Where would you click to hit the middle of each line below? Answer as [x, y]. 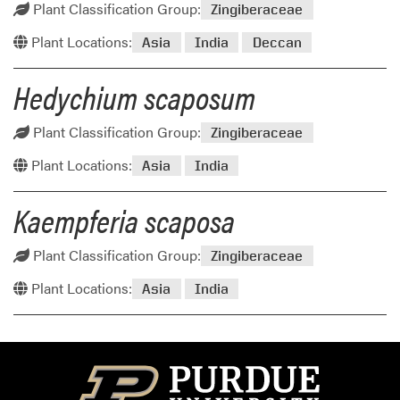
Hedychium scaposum [134, 96]
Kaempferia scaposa [124, 219]
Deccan [277, 42]
